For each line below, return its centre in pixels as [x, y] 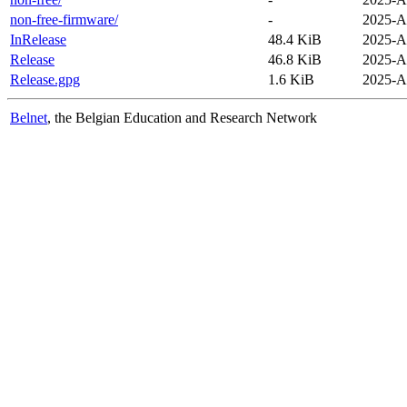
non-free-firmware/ [64, 19]
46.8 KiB [295, 59]
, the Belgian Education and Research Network [182, 117]
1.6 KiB [291, 79]
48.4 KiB [295, 39]
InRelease [38, 39]
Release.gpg [45, 79]
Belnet [29, 117]
